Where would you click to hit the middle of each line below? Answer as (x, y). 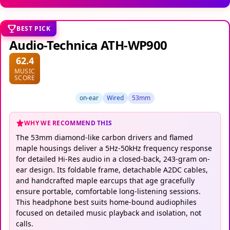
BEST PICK (34, 28)
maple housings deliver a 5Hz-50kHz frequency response (114, 148)
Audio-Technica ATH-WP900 (88, 45)
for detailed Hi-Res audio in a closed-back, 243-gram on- (113, 159)
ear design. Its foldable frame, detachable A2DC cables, (112, 169)
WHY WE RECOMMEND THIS (68, 123)
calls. (25, 223)
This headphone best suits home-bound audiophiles (106, 202)
